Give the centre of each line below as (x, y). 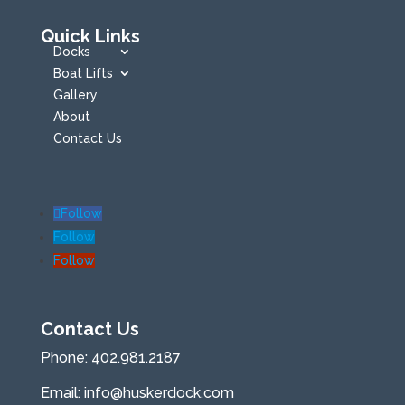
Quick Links (90, 36)
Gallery (75, 94)
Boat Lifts (83, 73)
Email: (62, 392)
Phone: (66, 357)
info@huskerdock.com (159, 392)
